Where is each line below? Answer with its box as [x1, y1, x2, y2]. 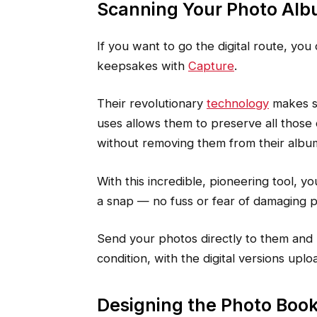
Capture [188, 58, 234, 73]
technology [206, 96, 269, 111]
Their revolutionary [96, 96, 207, 111]
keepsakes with [96, 58, 188, 73]
